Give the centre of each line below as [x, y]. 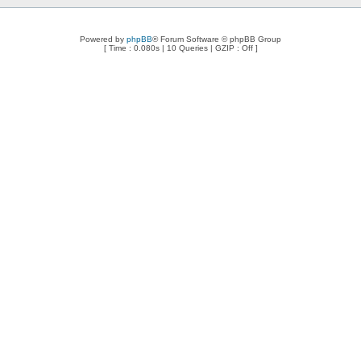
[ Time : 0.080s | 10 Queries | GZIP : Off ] [180, 48]
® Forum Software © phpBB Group [217, 39]
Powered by [103, 39]
